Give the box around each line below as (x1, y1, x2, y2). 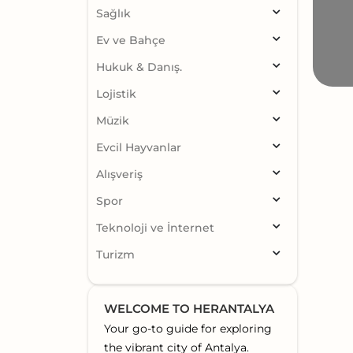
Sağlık (96, 6, 131, 21)
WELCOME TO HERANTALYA (104, 301, 274, 317)
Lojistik (96, 87, 136, 102)
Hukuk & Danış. (96, 60, 182, 75)
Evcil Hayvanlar (96, 140, 181, 155)
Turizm (96, 247, 135, 262)
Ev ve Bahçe (96, 33, 165, 48)
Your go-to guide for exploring (104, 321, 272, 336)
